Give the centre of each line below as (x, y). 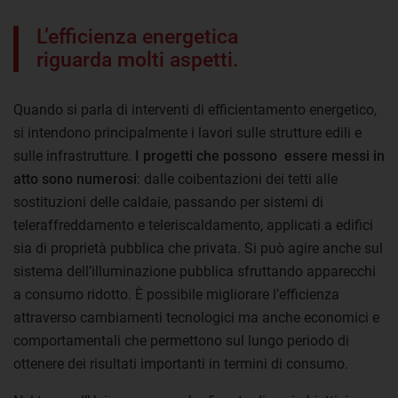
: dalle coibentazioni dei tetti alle (237, 179)
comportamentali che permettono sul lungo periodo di (181, 341)
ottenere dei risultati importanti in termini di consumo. (181, 364)
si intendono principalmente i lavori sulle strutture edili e (187, 133)
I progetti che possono (204, 156)
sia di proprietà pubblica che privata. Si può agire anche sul (198, 249)
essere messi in (333, 156)
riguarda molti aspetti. (137, 60)
